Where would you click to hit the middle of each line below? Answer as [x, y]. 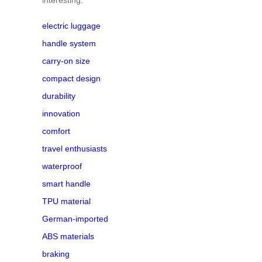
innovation [61, 113]
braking [56, 254]
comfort [56, 131]
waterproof [62, 166]
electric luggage [71, 25]
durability [59, 96]
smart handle [66, 183]
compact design [71, 78]
